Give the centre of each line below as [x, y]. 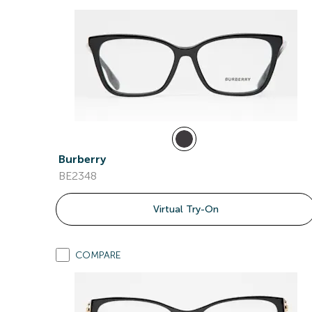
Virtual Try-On [186, 209]
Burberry [82, 159]
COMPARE [98, 255]
